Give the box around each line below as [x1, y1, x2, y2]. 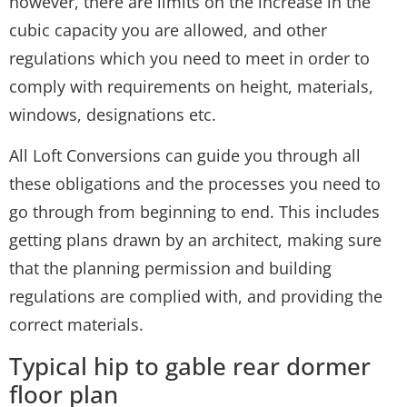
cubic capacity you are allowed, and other [9, 19, 327, 42]
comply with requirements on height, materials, [9, 75, 373, 98]
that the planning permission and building [9, 257, 332, 280]
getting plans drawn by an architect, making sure [9, 229, 382, 252]
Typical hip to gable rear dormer [9, 349, 371, 382]
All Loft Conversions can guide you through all [9, 144, 361, 167]
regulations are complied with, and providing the [9, 285, 382, 308]
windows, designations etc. [9, 104, 216, 126]
